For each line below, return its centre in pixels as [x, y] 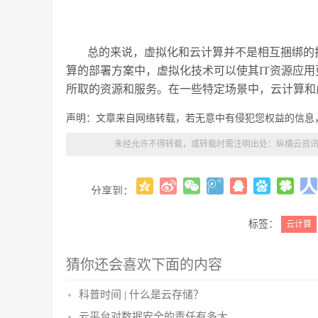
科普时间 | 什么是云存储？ [141, 295]
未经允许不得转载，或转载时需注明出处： [195, 144]
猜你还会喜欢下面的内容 [144, 265]
